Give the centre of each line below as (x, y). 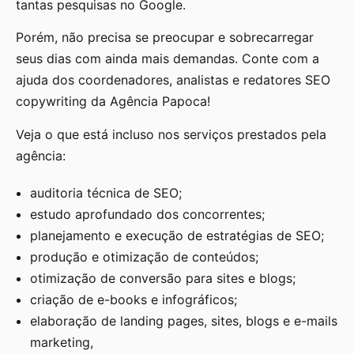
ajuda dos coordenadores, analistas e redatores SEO (173, 80)
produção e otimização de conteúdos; (144, 256)
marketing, (62, 342)
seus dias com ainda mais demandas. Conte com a (168, 59)
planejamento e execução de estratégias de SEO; (177, 235)
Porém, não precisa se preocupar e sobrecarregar (165, 38)
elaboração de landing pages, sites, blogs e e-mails (184, 320)
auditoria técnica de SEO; (106, 192)
